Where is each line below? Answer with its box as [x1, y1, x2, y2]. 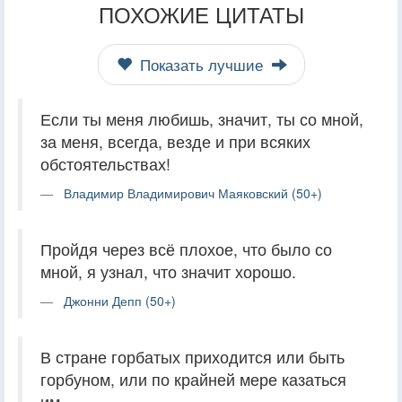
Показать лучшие [135, 53, 267, 75]
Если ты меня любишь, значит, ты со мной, [40, 107, 363, 130]
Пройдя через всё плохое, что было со [40, 237, 332, 260]
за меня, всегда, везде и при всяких [40, 129, 310, 153]
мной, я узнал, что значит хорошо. [40, 259, 296, 283]
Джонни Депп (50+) [64, 291, 176, 310]
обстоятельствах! [40, 152, 170, 175]
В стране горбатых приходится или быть [40, 345, 345, 368]
